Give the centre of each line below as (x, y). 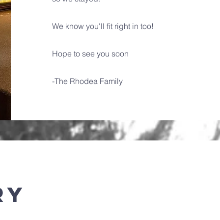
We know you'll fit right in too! (103, 26)
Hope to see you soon (90, 54)
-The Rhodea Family (88, 81)
